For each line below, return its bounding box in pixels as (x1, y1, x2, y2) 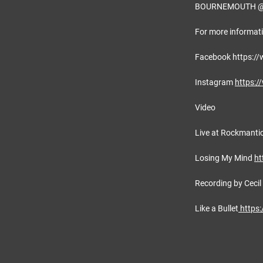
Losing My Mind (195, 153, 254, 163)
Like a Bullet (195, 204, 238, 213)
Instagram (195, 77, 235, 87)
